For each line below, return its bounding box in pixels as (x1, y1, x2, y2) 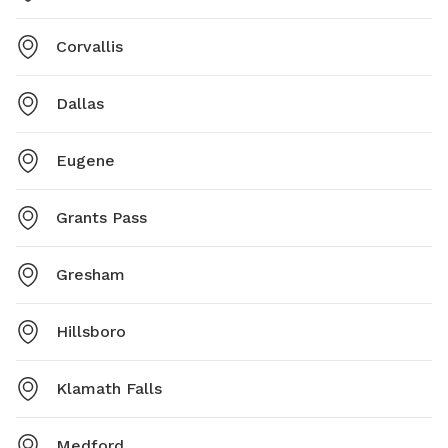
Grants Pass (56, 207, 147, 227)
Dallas (56, 93, 104, 113)
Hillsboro (56, 321, 126, 341)
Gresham (56, 264, 125, 284)
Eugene (56, 150, 115, 170)
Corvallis (56, 36, 123, 56)
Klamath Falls (56, 378, 162, 398)
